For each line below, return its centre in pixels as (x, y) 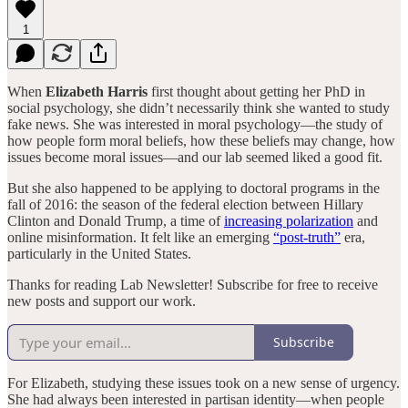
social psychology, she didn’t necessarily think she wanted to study (199, 107)
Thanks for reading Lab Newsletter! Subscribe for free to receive (193, 284)
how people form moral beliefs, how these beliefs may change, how (201, 140)
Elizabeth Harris (97, 91)
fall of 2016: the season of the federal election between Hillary (185, 204)
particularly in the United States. (99, 253)
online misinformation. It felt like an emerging (140, 237)
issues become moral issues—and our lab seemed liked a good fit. (197, 157)
